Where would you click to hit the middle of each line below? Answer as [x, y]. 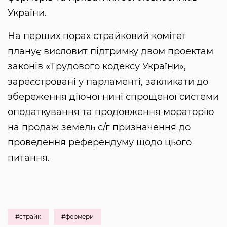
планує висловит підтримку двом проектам [110, 51]
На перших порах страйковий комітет [97, 36]
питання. [29, 158]
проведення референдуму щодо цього [100, 143]
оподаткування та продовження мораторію [111, 112]
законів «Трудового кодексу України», [97, 67]
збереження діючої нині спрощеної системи [113, 97]
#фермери [78, 217]
